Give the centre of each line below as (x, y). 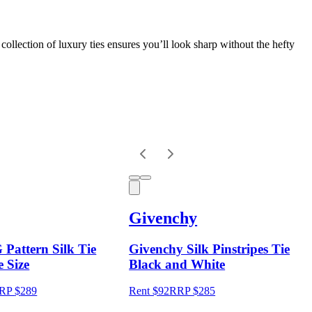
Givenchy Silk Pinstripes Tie (210, 249)
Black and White (177, 264)
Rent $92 (149, 291)
